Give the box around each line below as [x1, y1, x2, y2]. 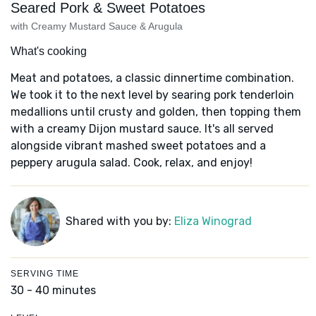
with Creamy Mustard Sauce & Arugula [11, 20, 183, 32]
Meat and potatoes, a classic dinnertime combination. [11, 71, 294, 85]
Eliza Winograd [174, 214, 252, 229]
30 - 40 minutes [11, 284, 96, 298]
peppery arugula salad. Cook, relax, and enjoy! [11, 156, 253, 170]
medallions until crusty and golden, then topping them [11, 105, 301, 119]
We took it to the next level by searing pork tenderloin [11, 88, 294, 102]
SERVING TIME [11, 269, 79, 279]
